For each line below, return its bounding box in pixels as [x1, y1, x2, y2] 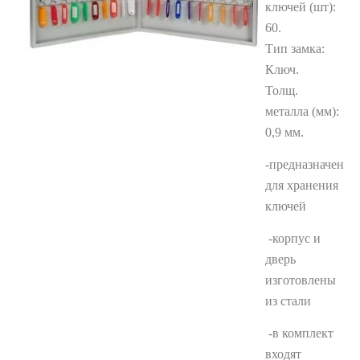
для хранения [265, 178, 338, 192]
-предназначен [265, 157, 344, 171]
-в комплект [265, 325, 333, 340]
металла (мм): [265, 104, 339, 118]
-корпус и [265, 231, 321, 245]
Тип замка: [265, 41, 325, 55]
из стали [265, 293, 311, 308]
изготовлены [265, 272, 336, 287]
